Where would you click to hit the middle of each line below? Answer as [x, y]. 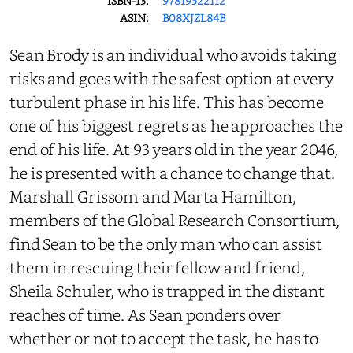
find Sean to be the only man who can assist [166, 243]
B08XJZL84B [193, 17]
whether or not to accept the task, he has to [164, 338]
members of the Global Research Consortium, [175, 219]
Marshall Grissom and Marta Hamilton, [153, 196]
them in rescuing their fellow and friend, [157, 267]
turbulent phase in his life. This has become [167, 101]
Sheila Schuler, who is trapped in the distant [167, 290]
